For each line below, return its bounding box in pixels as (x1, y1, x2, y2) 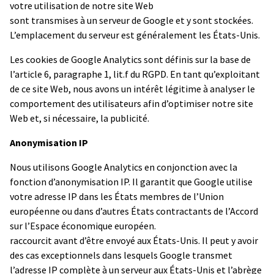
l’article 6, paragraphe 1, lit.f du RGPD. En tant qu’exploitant (10, 67, 260, 80)
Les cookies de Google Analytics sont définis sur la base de (10, 53, 251, 65)
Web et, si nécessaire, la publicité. (10, 111, 149, 124)
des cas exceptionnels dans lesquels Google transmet (10, 248, 232, 261)
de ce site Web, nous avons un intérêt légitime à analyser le (10, 82, 255, 95)
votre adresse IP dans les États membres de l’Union (10, 190, 224, 202)
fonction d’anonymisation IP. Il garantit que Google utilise (10, 175, 253, 188)
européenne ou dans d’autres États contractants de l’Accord (10, 204, 258, 217)
